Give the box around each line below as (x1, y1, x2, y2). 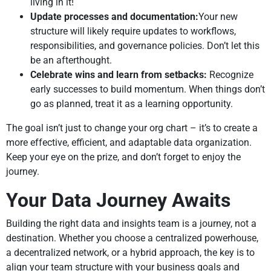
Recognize (209, 69, 253, 81)
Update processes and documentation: (30, 11, 198, 23)
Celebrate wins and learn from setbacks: (30, 69, 209, 81)
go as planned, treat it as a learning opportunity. (30, 98, 233, 110)
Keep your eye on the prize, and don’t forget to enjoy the (6, 151, 241, 163)
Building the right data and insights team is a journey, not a (6, 218, 256, 230)
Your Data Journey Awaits (6, 189, 230, 212)
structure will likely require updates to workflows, (30, 25, 236, 38)
